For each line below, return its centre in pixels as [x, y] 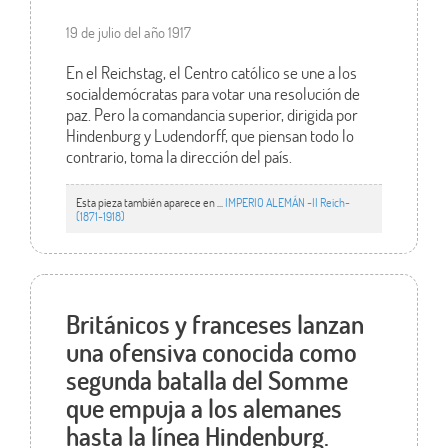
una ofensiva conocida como [211, 351]
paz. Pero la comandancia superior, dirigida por [211, 115]
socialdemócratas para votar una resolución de [212, 94]
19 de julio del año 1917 [128, 32]
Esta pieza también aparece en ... [150, 201]
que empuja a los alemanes [203, 407]
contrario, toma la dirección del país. [178, 157]
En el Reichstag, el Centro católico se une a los [211, 73]
